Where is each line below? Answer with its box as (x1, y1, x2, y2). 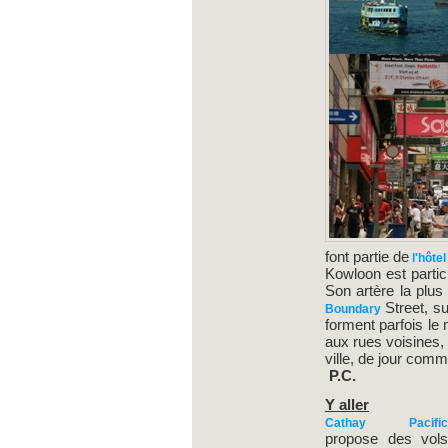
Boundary (324, 302, 385, 317)
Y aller (324, 396, 369, 414)
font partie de (324, 248, 409, 266)
